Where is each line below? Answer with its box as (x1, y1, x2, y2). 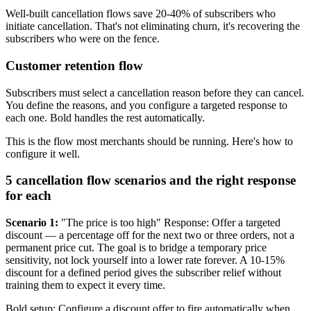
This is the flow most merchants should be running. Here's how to (6, 135, 293, 147)
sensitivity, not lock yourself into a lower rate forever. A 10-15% (6, 254, 285, 267)
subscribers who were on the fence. (6, 33, 160, 45)
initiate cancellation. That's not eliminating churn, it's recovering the (6, 20, 300, 33)
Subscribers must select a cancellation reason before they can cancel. (6, 86, 304, 99)
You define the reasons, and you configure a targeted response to (6, 99, 287, 111)
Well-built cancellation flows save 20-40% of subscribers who (6, 8, 276, 20)
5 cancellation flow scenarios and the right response (6, 173, 296, 188)
